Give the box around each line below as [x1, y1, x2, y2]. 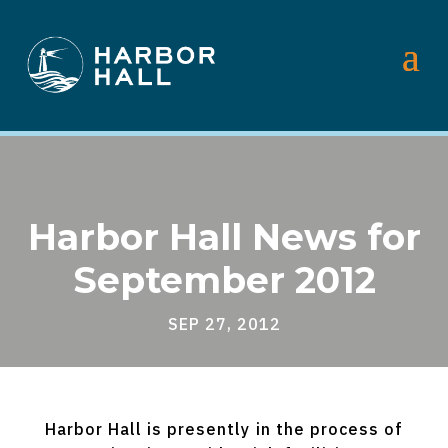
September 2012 [72, 257, 376, 302]
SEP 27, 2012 [167, 313, 281, 334]
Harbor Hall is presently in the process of [44, 418, 404, 439]
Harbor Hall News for [27, 214, 421, 259]
